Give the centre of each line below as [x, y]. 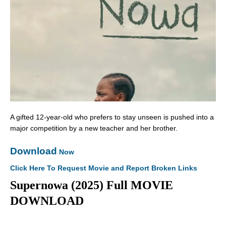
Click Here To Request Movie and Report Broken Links [104, 168]
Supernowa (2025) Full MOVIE [92, 185]
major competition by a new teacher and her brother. [94, 128]
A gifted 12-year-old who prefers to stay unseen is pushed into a [112, 117]
